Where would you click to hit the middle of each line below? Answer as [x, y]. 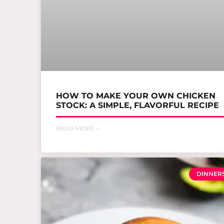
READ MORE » [77, 128]
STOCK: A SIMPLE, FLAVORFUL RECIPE [137, 105]
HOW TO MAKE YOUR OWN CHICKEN [136, 96]
